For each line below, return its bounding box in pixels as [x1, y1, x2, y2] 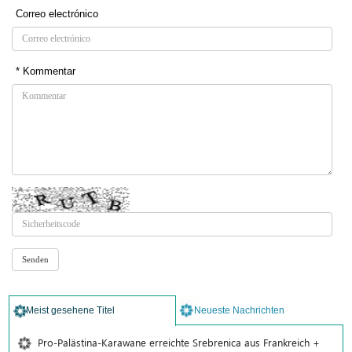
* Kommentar [16, 65, 75, 78]
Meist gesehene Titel [26, 305, 115, 317]
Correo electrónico [16, 8, 98, 20]
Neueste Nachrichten [194, 305, 284, 317]
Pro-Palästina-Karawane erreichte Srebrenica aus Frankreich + [38, 335, 320, 350]
